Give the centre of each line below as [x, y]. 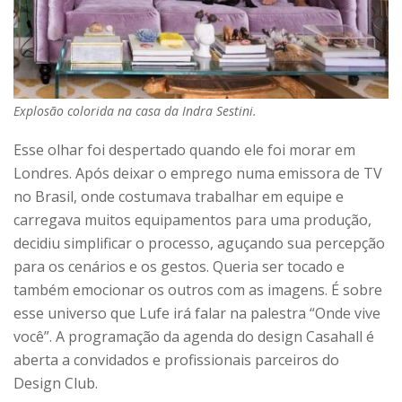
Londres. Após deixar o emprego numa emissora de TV [198, 173]
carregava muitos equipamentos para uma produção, [192, 219]
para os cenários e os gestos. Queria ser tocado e [179, 266]
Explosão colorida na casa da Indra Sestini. [135, 110]
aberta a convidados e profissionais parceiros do [176, 359]
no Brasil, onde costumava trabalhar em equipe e [179, 196]
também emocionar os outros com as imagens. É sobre [198, 289]
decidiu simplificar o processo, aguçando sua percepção [199, 243]
